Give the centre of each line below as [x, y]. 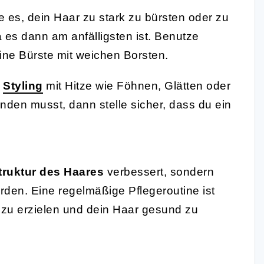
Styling [23, 85]
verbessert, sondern [159, 171]
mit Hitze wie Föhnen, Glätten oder [136, 85]
